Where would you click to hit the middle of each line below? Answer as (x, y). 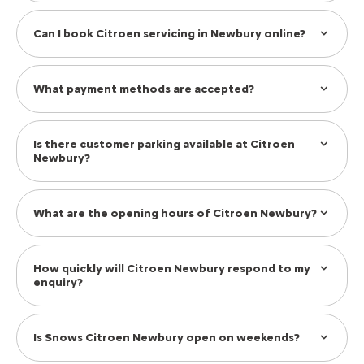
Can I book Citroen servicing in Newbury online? (169, 34)
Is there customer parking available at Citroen (164, 145)
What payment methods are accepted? (144, 89)
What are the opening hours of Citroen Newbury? (175, 214)
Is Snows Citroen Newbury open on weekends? (167, 338)
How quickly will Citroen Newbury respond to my (172, 269)
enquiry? (58, 283)
